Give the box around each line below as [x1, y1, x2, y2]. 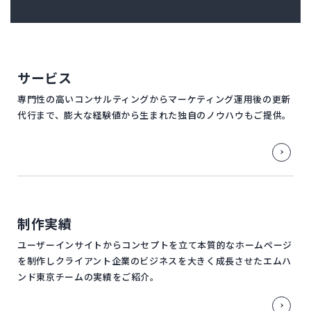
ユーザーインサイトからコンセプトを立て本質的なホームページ [17, 237, 292, 251]
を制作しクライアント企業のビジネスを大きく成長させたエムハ [17, 253, 292, 267]
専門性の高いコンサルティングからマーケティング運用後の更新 [17, 92, 291, 106]
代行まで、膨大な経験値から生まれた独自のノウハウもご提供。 [17, 108, 292, 122]
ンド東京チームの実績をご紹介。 [17, 269, 160, 283]
